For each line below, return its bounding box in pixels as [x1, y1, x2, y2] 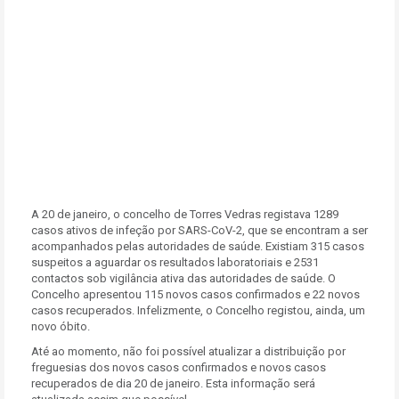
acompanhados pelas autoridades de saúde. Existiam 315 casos [31, 240, 364, 253]
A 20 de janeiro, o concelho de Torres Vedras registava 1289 [31, 208, 338, 221]
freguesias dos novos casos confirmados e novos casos [31, 361, 326, 374]
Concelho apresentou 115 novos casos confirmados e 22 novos [31, 288, 360, 301]
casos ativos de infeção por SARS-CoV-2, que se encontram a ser [31, 224, 368, 237]
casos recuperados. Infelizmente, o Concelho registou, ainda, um [31, 304, 365, 317]
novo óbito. [31, 320, 90, 333]
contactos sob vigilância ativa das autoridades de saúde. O [31, 272, 336, 285]
